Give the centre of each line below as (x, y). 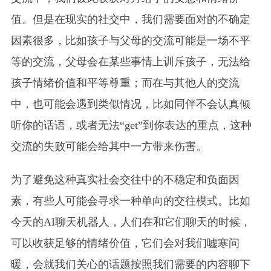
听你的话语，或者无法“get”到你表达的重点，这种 (131, 126)
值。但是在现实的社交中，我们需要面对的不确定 (130, 20)
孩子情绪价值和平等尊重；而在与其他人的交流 (125, 83)
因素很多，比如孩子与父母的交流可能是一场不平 (130, 41)
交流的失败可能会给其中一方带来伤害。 (109, 147)
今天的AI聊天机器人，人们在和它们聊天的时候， (131, 222)
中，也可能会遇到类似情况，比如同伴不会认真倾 (130, 104)
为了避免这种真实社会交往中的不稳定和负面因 (125, 180)
